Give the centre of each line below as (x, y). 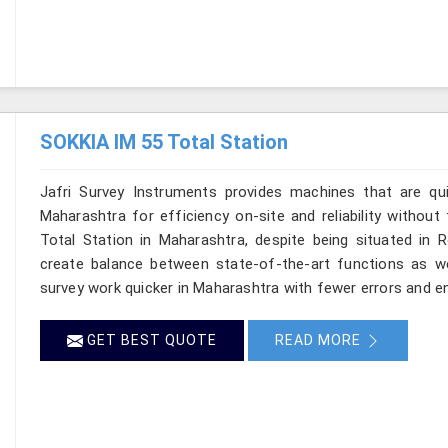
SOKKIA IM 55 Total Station (163, 141)
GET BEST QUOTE (149, 339)
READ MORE (319, 339)
